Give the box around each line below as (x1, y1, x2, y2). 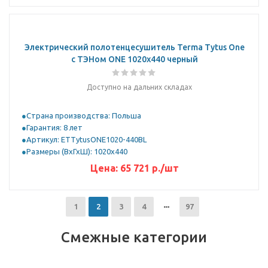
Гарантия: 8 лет (26, 123, 83, 132)
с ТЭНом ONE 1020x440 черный (71, 54, 198, 64)
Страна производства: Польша (26, 111, 141, 120)
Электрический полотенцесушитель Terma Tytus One (24, 42, 245, 52)
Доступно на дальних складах (86, 83, 192, 91)
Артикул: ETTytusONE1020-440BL (26, 135, 147, 144)
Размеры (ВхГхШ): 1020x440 (26, 147, 127, 156)
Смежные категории (61, 229, 207, 245)
